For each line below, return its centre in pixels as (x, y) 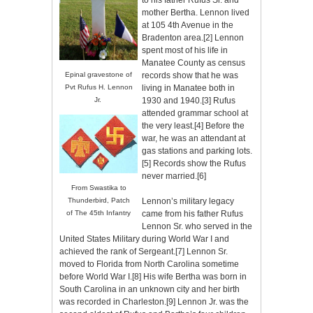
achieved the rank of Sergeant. (117, 252)
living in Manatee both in (188, 88)
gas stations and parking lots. (197, 151)
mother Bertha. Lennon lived (195, 13)
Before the (224, 126)
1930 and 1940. (172, 101)
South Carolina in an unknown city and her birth (150, 289)
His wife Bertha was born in (194, 277)
